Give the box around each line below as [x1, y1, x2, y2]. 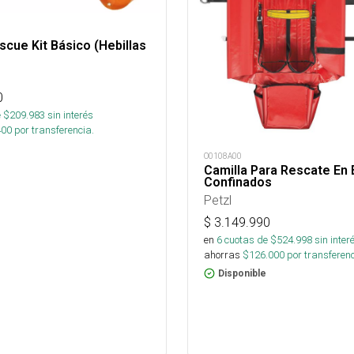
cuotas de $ [222, 233, 277, 247]
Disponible [218, 268, 266, 280]
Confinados [204, 175, 272, 190]
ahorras [204, 248, 240, 262]
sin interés [47, 108, 93, 122]
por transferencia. [12, 123, 94, 137]
